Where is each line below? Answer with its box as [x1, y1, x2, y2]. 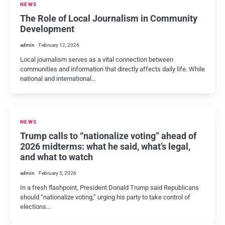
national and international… [20, 75, 96, 82]
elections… [20, 203, 51, 210]
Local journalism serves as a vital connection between [20, 56, 173, 63]
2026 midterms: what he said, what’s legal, [20, 141, 190, 152]
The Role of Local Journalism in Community [20, 13, 197, 24]
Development [20, 24, 74, 34]
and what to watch [20, 152, 93, 162]
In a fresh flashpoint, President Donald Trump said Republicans [20, 184, 199, 191]
